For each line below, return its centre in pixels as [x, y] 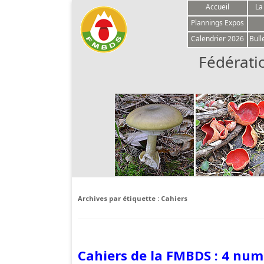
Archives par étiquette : [119, 198]
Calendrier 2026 [217, 39]
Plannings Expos [217, 23]
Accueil [217, 7]
